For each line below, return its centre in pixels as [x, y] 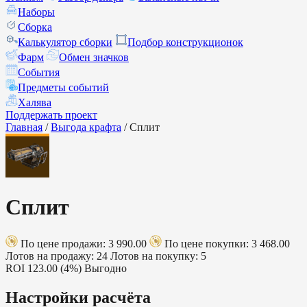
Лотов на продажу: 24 [57, 256]
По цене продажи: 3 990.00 [84, 243]
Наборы [36, 12]
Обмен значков [94, 57]
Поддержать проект [51, 115]
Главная [24, 127]
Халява [35, 102]
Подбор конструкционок [185, 42]
